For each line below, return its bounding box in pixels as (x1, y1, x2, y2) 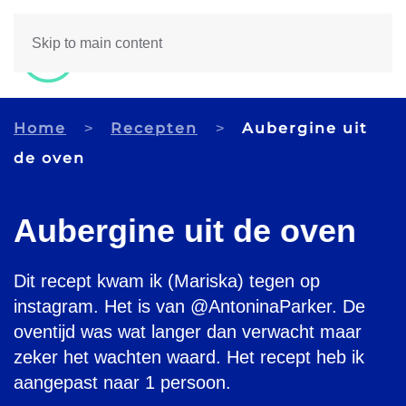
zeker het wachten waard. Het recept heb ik (14, 347, 364, 368)
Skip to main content (32, 35, 162, 51)
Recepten (111, 120, 198, 138)
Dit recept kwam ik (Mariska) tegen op (14, 271, 320, 292)
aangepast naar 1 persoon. (14, 372, 231, 393)
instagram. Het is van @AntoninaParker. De (14, 296, 365, 317)
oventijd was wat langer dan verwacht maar (14, 322, 362, 343)
